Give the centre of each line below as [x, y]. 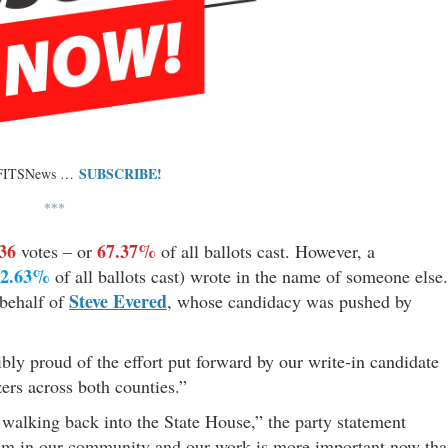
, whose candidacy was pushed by [289, 300]
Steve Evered [118, 300]
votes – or [56, 250]
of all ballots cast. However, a [265, 250]
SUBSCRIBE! [120, 173]
